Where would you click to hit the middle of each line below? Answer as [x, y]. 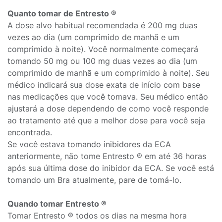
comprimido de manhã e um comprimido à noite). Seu [109, 73]
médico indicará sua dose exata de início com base [104, 85]
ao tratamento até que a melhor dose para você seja [106, 120]
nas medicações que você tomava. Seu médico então [108, 97]
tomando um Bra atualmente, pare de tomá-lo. [94, 180]
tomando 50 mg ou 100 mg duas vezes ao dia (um [102, 61]
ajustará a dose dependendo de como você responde [108, 109]
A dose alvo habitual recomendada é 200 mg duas [102, 25]
